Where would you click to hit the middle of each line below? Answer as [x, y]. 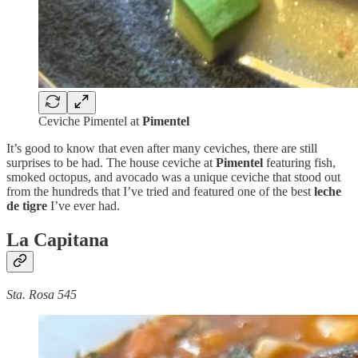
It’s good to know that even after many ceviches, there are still [162, 148]
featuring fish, [301, 162]
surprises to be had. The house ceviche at [111, 162]
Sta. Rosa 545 [42, 295]
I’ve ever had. [84, 205]
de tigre [27, 205]
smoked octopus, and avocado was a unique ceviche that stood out [173, 177]
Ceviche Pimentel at [90, 121]
